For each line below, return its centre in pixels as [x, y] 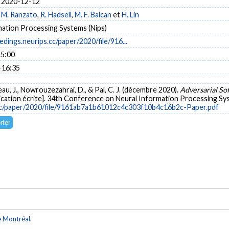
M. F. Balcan [93, 14]
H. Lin [130, 14]
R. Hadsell [56, 14]
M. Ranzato [19, 14]
